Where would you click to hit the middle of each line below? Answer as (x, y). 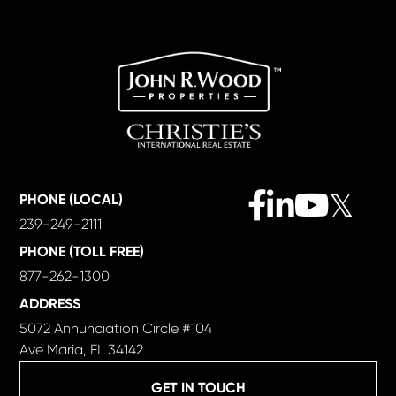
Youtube (355, 193)
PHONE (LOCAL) (72, 200)
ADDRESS (50, 304)
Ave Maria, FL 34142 (82, 350)
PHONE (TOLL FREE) (82, 252)
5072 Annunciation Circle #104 (116, 329)
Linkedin (320, 193)
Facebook (299, 193)
